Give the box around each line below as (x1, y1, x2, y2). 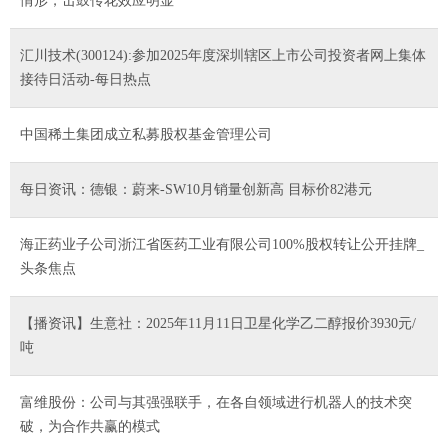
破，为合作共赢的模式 (20, 418, 160, 434)
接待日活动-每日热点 (20, 71, 151, 87)
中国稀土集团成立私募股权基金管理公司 (20, 126, 272, 142)
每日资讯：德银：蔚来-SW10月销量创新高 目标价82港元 (20, 181, 372, 197)
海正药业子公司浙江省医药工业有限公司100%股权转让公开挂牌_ (20, 236, 424, 252)
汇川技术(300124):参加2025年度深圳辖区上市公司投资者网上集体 (20, 47, 426, 63)
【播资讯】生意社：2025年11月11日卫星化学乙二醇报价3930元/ (20, 315, 416, 331)
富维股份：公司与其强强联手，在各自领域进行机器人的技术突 (20, 394, 412, 410)
